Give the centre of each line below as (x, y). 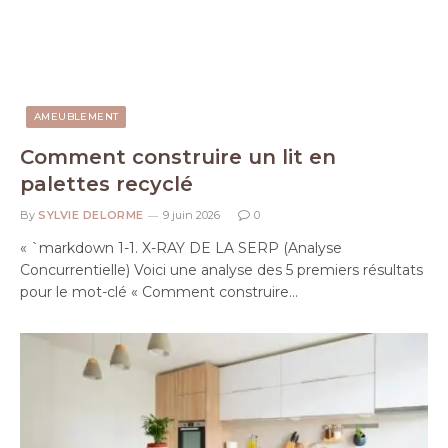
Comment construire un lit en (178, 156)
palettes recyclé (106, 183)
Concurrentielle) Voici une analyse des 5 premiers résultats (221, 269)
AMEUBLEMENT (76, 116)
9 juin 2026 (191, 214)
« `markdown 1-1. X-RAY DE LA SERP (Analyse (181, 247)
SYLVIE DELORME (91, 214)
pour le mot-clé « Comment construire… (159, 291)
